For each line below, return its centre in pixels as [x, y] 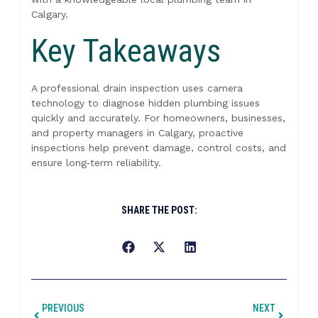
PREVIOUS [63, 308]
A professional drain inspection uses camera [137, 88]
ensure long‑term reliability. [96, 163]
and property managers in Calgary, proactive [137, 133]
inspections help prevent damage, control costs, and [158, 148]
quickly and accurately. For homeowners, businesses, [158, 118]
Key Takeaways [126, 51]
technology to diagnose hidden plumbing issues [145, 103]
